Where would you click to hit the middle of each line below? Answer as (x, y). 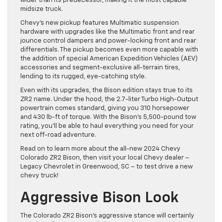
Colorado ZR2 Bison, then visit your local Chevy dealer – (105, 158)
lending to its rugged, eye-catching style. (83, 77)
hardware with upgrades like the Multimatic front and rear (108, 32)
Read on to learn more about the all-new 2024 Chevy (100, 149)
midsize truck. (42, 9)
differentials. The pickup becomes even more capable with (109, 50)
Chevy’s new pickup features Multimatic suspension (100, 23)
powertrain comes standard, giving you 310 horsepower (105, 109)
